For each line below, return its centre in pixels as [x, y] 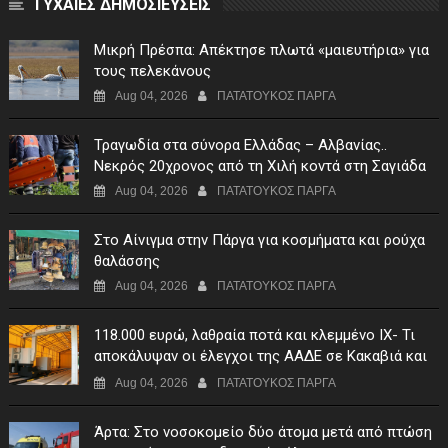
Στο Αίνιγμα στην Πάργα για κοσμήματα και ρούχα [259, 239]
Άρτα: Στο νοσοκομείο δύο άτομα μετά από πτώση [262, 431]
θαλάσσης [126, 260]
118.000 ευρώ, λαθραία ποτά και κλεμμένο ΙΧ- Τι [254, 334]
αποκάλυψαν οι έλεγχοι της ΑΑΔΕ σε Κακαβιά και [260, 355]
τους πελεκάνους [152, 70]
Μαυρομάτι [130, 376]
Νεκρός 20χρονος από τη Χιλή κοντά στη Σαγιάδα [259, 165]
